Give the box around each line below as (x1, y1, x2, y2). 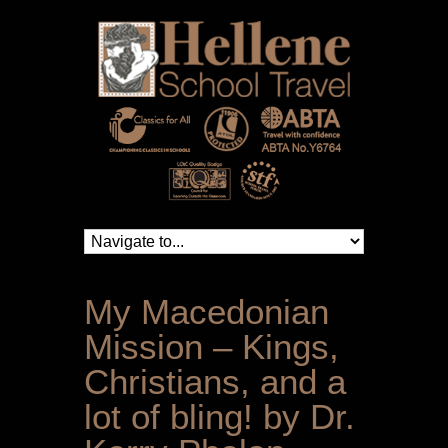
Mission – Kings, (84, 327, 339, 367)
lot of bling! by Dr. (84, 397, 355, 437)
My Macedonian (84, 292, 329, 332)
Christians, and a (84, 362, 346, 402)
